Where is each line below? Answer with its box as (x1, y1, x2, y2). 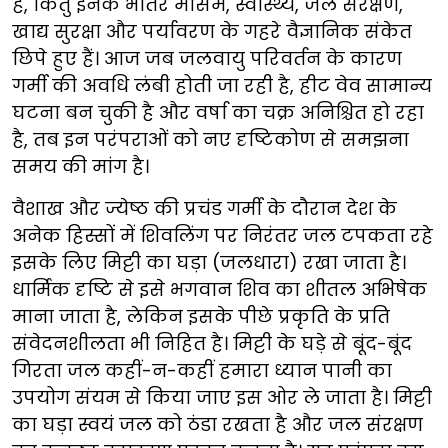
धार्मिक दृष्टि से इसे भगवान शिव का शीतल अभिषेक (12, 277, 427, 302)
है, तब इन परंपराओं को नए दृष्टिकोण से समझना (12, 127, 409, 152)
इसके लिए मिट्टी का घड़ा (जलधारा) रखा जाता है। (12, 250, 406, 275)
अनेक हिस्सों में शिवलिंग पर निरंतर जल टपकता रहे (12, 223, 433, 248)
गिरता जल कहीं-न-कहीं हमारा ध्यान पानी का (12, 358, 392, 383)
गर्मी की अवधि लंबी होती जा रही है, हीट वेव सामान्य (12, 73, 432, 98)
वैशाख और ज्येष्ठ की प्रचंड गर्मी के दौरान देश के (12, 196, 397, 221)
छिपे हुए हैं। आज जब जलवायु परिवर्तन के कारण (12, 46, 402, 71)
